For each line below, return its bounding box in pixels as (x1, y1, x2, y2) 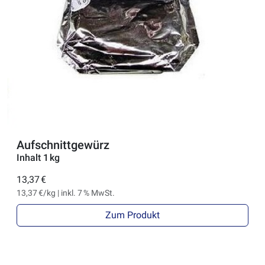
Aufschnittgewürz (17, 138, 109, 153)
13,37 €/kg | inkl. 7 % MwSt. (17, 188, 115, 198)
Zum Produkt (105, 209, 160, 221)
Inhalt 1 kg (17, 152, 60, 164)
